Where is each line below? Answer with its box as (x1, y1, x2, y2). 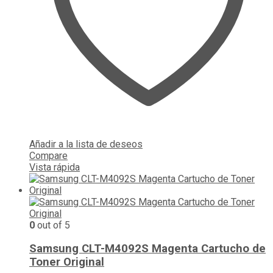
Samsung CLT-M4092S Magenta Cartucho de (29, 242, 266, 256)
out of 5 (35, 219, 70, 231)
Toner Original (29, 255, 104, 269)
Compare (29, 149, 68, 161)
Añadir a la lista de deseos (29, 138, 143, 150)
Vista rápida (29, 161, 80, 173)
